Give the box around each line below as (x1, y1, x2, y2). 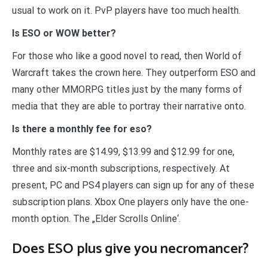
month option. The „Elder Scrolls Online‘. (12, 213, 181, 225)
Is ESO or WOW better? (12, 28, 116, 39)
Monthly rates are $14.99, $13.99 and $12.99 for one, (12, 146, 234, 158)
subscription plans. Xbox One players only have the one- (12, 196, 249, 208)
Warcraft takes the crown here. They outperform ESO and (12, 67, 255, 79)
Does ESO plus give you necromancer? (12, 237, 249, 261)
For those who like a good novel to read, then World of (12, 50, 242, 62)
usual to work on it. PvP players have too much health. (12, 5, 240, 17)
